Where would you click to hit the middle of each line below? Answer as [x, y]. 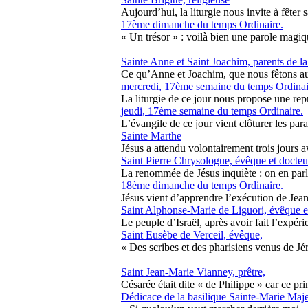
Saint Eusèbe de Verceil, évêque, [192, 235]
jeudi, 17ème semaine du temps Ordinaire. [212, 111]
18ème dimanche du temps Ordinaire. [202, 185]
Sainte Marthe [151, 136]
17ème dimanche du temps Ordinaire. [202, 24]
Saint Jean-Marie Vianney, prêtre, [193, 272]
